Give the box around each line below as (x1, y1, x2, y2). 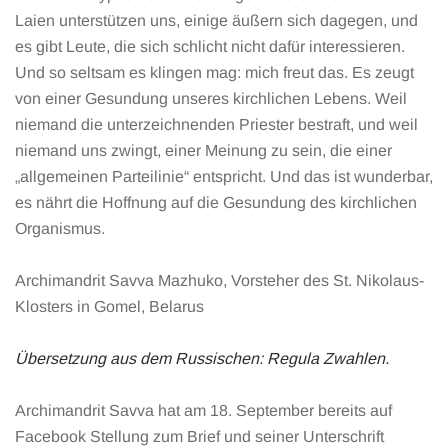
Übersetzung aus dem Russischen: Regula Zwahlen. (15, 350, 389, 367)
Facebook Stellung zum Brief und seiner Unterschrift (15, 428, 384, 445)
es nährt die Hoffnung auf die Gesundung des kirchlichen (15, 194, 417, 211)
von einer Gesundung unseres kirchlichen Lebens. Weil (15, 90, 407, 107)
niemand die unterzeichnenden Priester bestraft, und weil (15, 116, 418, 133)
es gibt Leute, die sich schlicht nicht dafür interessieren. (15, 38, 405, 55)
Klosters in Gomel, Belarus (15, 298, 204, 315)
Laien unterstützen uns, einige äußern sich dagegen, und (15, 12, 418, 29)
